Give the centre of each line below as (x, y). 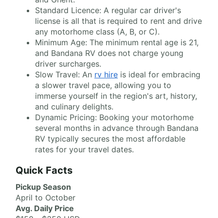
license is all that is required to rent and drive (118, 21)
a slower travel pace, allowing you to (103, 85)
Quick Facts (44, 170)
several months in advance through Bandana (117, 128)
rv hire (106, 74)
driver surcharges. (68, 64)
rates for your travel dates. (84, 149)
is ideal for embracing (159, 74)
